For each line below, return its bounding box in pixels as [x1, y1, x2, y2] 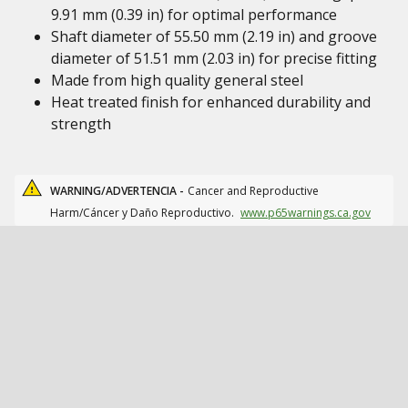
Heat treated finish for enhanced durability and [51, 92, 371, 112]
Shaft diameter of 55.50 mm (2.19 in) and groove [51, 26, 377, 46]
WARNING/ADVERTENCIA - [50, 183, 184, 199]
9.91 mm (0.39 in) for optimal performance [51, 5, 337, 25]
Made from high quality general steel [51, 70, 303, 90]
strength [51, 114, 111, 134]
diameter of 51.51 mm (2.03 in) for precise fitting [51, 48, 377, 68]
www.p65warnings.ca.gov [240, 205, 371, 220]
